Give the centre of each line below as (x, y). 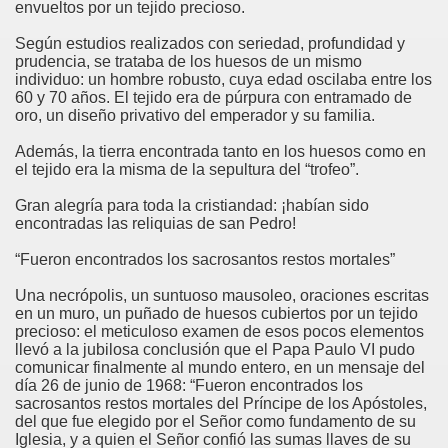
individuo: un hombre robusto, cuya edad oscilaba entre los (223, 79)
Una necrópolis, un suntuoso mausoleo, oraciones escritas (222, 295)
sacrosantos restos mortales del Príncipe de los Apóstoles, (221, 403)
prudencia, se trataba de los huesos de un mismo (188, 61)
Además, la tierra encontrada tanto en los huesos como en (220, 151)
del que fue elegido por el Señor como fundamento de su (215, 421)
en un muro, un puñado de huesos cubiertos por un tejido (216, 313)
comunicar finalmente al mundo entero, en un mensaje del (220, 367)
